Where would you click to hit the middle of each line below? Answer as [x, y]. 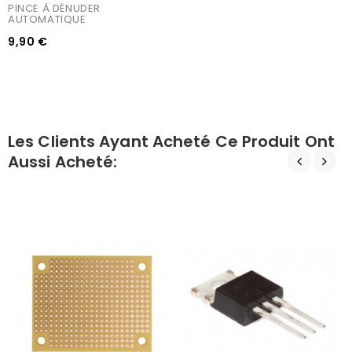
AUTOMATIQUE [47, 19]
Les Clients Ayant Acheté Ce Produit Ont [171, 141]
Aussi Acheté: [63, 161]
